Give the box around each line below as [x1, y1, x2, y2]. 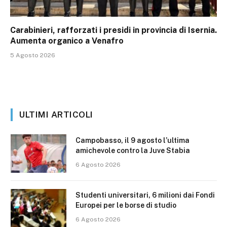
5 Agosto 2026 [10, 52, 55, 59]
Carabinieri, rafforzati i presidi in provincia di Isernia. [10, 25, 217, 35]
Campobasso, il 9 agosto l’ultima [75, 136, 190, 145]
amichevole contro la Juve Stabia [75, 146, 190, 155]
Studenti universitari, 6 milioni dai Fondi [75, 191, 215, 200]
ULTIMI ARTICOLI [19, 109, 93, 120]
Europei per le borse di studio [75, 201, 176, 210]
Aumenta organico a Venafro [10, 36, 124, 46]
